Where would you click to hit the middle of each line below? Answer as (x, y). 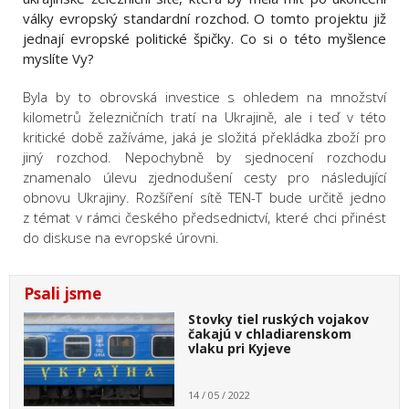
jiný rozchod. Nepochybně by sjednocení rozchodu (204, 157)
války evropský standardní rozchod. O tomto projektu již (204, 18)
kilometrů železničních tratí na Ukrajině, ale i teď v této (204, 116)
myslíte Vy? (58, 58)
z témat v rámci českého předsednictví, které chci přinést (204, 217)
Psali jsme (63, 293)
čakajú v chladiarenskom (269, 333)
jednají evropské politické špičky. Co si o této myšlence (204, 38)
